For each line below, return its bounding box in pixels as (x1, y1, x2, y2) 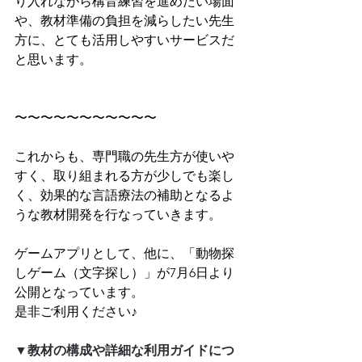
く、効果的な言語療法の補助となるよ (15, 187, 234, 204)
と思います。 (15, 52, 92, 68)
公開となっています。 (15, 284, 144, 301)
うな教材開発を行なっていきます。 (15, 207, 221, 223)
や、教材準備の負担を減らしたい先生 (15, 13, 234, 29)
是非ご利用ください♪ (15, 304, 137, 320)
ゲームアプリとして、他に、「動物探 (15, 246, 234, 262)
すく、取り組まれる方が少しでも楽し (15, 168, 234, 184)
